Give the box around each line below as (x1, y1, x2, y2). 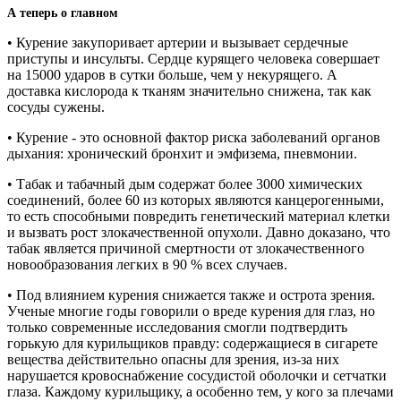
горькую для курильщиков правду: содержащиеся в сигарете (7, 335, 378, 351)
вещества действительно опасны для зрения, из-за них (7, 351, 339, 367)
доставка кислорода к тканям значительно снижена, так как (7, 82, 371, 98)
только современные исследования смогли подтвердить (7, 319, 347, 335)
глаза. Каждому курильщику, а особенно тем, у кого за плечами (7, 383, 394, 399)
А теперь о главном (7, 5, 118, 20)
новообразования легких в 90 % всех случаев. (7, 256, 287, 272)
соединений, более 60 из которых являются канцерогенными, (7, 192, 384, 208)
